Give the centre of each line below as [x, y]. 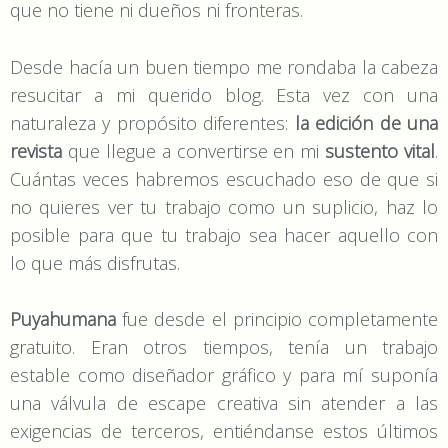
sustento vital [380, 150]
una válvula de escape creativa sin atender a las [224, 403]
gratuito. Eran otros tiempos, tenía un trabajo [224, 347]
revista [39, 150]
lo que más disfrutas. [95, 262]
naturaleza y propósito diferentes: [152, 122]
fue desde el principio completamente [277, 319]
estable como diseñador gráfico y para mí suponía [224, 375]
